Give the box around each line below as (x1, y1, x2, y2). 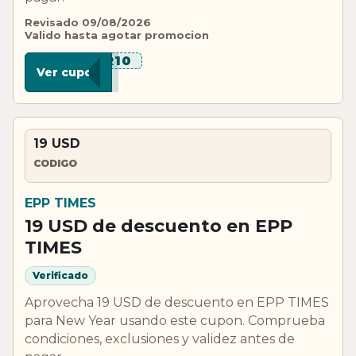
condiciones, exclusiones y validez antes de (25, 331, 295, 346)
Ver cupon (37, 64, 100, 79)
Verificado (33, 269, 88, 282)
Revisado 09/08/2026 (25, 15, 151, 29)
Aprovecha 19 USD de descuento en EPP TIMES (25, 294, 329, 310)
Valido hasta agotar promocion (25, 28, 209, 41)
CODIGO (33, 157, 77, 170)
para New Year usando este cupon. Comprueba (25, 312, 325, 328)
